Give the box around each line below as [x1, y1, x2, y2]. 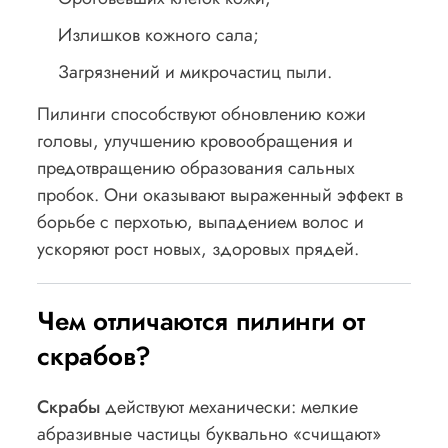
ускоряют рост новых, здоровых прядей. [37, 236, 360, 263]
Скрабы [37, 394, 101, 421]
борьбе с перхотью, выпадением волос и [37, 209, 365, 236]
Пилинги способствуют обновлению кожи [37, 101, 367, 128]
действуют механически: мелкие [100, 394, 359, 421]
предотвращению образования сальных [37, 155, 356, 182]
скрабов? [37, 337, 151, 376]
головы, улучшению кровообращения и [37, 128, 354, 155]
